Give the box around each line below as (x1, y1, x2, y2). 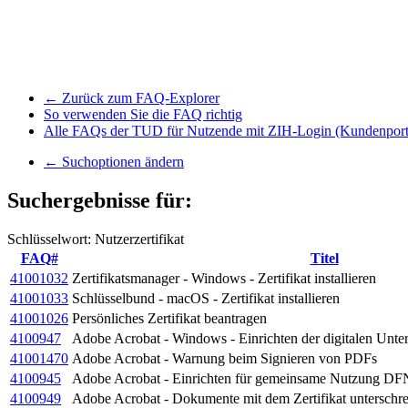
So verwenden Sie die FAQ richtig (44, 107, 242, 123)
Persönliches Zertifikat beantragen (72, 311, 267, 327)
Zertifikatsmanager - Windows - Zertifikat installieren (72, 270, 376, 287)
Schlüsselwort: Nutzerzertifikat (7, 231, 184, 248)
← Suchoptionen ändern (44, 154, 184, 170)
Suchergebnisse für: (7, 189, 192, 213)
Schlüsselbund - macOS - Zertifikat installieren (72, 291, 340, 307)
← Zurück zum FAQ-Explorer (44, 90, 219, 107)
